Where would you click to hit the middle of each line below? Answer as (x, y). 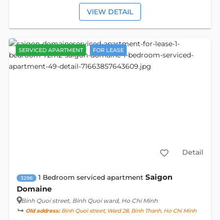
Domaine (34, 189)
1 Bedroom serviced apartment (91, 177)
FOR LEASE (108, 50)
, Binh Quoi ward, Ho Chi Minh (113, 200)
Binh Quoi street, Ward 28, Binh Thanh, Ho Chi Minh (128, 211)
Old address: (42, 211)
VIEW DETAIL (110, 12)
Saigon (159, 177)
